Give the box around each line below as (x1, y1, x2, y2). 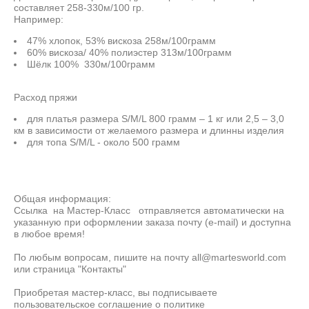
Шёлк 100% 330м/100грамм (27, 58, 158, 70)
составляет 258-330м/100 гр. (14, 1, 144, 13)
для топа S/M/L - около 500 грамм (27, 136, 180, 148)
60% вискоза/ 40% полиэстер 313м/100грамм (27, 46, 237, 58)
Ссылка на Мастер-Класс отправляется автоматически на (14, 204, 284, 216)
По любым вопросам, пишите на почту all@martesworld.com (14, 251, 286, 263)
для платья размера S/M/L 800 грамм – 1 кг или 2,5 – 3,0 (27, 112, 284, 124)
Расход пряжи (14, 91, 77, 103)
